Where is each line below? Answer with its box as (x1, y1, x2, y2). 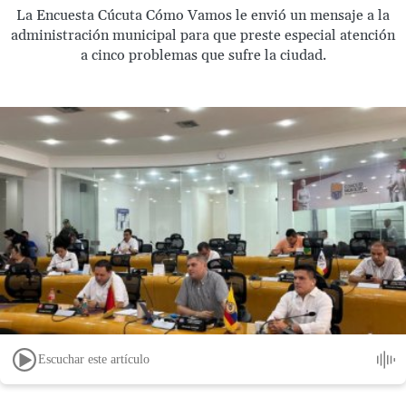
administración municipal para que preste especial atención (11, 26, 395, 44)
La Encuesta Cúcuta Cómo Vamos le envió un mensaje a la (16, 6, 390, 24)
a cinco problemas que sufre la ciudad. (80, 46, 326, 64)
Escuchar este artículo (38, 352, 150, 366)
